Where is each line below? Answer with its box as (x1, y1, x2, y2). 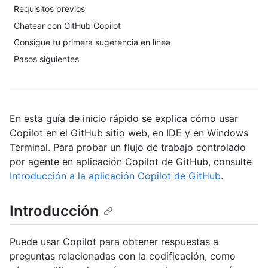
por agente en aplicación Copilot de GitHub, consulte (10, 156, 252, 167)
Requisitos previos (14, 4, 85, 14)
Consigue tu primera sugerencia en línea (14, 37, 170, 47)
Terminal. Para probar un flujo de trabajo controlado (10, 141, 246, 153)
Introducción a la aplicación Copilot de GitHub (10, 170, 221, 182)
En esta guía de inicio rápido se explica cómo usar (10, 112, 238, 124)
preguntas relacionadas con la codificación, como (10, 250, 236, 263)
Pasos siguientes (14, 54, 79, 64)
